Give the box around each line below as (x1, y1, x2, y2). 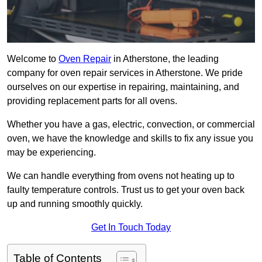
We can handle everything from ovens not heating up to (7, 171, 235, 181)
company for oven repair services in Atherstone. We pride (7, 68, 243, 78)
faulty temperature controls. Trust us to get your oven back (7, 185, 244, 195)
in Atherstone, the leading (111, 54, 219, 64)
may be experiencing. (7, 147, 96, 158)
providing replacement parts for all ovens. (7, 96, 177, 106)
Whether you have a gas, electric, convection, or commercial (7, 119, 255, 130)
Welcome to (7, 54, 58, 64)
